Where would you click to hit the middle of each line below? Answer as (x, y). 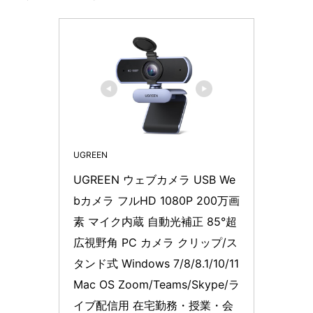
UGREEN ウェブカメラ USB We (154, 179)
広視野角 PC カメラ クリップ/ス (155, 242)
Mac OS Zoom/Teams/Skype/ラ (156, 284)
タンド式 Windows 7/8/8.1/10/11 (156, 263)
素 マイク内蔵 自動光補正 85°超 (155, 221)
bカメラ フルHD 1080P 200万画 (156, 200)
